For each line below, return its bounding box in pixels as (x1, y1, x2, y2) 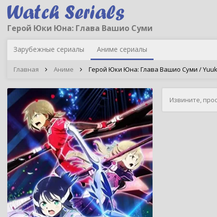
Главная (14, 65, 39, 74)
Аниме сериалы (97, 45, 147, 54)
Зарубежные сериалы (14, 45, 84, 54)
